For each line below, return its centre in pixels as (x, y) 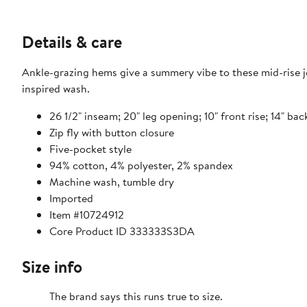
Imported (71, 198)
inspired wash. (56, 89)
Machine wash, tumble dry (112, 182)
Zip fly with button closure (112, 133)
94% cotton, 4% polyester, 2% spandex (141, 165)
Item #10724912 (87, 215)
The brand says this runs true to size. (136, 296)
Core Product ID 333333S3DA (122, 231)
